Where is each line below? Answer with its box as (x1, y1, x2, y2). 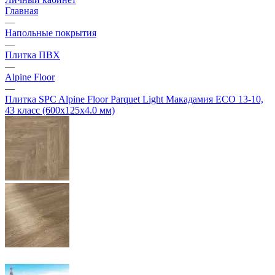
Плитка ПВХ (5, 50, 60, 60)
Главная (5, 6, 38, 16)
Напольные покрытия (5, 28, 96, 38)
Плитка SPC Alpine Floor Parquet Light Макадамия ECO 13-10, (5, 94, 263, 104)
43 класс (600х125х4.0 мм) (5, 105, 115, 115)
